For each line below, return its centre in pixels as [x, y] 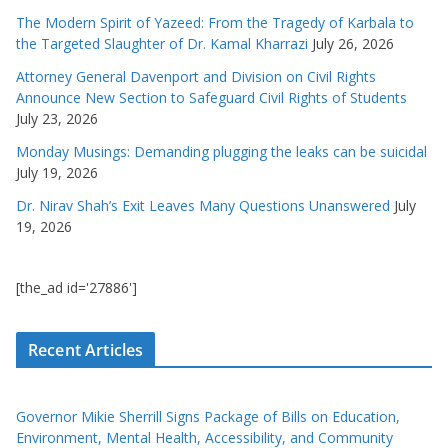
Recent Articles [86, 350]
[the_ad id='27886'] [76, 288]
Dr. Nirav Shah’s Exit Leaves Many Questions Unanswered [203, 206]
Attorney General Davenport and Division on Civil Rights [196, 77]
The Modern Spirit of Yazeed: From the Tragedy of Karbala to [215, 23]
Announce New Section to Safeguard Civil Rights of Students [211, 98]
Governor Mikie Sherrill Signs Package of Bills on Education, [208, 417]
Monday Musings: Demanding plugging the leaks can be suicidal [221, 152]
